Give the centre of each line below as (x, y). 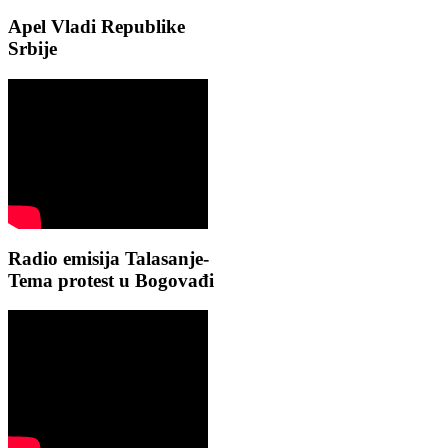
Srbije (32, 49)
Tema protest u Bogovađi (111, 280)
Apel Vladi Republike (96, 27)
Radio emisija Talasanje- (108, 258)
